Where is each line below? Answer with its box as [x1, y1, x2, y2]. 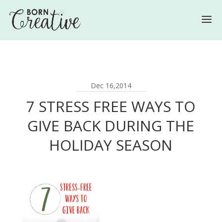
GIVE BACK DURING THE [27, 115, 195, 136]
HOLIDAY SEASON [49, 135, 173, 155]
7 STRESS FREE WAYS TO [26, 96, 196, 116]
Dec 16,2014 [90, 81, 131, 90]
